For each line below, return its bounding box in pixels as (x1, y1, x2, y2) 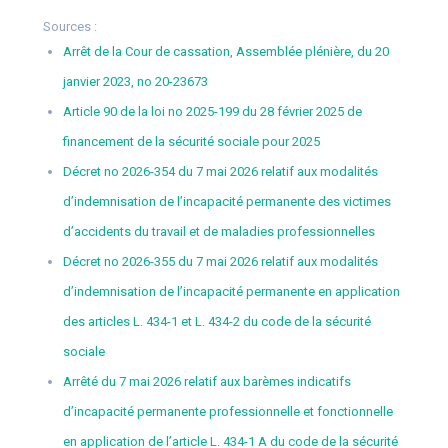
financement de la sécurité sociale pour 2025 (62, 134, 320, 150)
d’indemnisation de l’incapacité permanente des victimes (62, 194, 391, 210)
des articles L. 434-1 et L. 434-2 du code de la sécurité (62, 314, 371, 330)
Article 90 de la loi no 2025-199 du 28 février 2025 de (62, 104, 362, 120)
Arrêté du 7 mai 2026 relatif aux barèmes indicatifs (62, 374, 351, 390)
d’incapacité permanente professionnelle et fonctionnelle (62, 404, 393, 420)
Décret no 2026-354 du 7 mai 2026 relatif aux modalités (62, 164, 378, 180)
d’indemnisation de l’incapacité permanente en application (62, 284, 400, 300)
